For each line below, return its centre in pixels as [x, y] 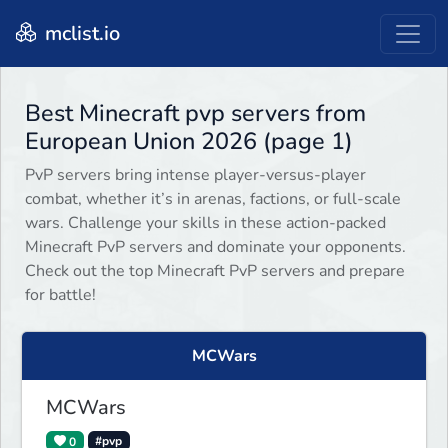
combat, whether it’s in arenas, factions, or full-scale [213, 199]
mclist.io [80, 33]
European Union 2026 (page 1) [189, 141]
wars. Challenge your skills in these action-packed [205, 223]
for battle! [60, 295]
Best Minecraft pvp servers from [195, 113]
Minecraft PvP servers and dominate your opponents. [215, 247]
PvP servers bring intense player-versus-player [195, 175]
